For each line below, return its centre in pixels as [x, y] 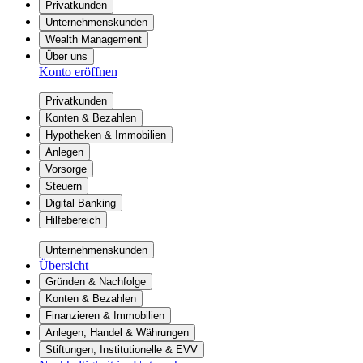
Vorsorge [66, 169]
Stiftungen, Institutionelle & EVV [122, 349]
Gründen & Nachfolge [96, 281]
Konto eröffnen [78, 71]
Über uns [66, 56]
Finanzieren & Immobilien [105, 315]
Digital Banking [81, 203]
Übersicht [64, 265]
